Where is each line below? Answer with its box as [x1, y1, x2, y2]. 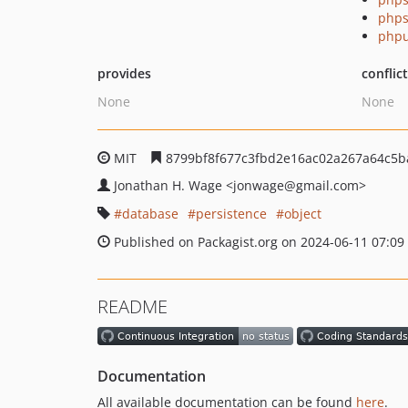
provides [97, 65, 151, 82]
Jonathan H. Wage [114, 177, 226, 194]
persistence [196, 205, 267, 222]
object [284, 205, 321, 222]
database [122, 205, 178, 222]
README [97, 294, 168, 319]
